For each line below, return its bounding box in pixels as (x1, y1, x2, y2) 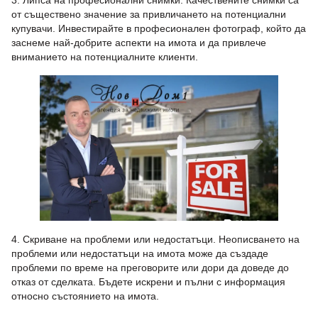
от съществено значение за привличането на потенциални (11, 9, 286, 20)
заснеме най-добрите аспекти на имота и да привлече (11, 37, 266, 48)
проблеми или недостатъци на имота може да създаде (11, 248, 268, 260)
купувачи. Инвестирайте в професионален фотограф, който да (11, 23, 306, 34)
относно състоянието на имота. (11, 290, 159, 302)
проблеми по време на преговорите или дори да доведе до (11, 262, 289, 274)
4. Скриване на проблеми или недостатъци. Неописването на (11, 234, 300, 246)
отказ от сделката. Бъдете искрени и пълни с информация (11, 276, 285, 288)
